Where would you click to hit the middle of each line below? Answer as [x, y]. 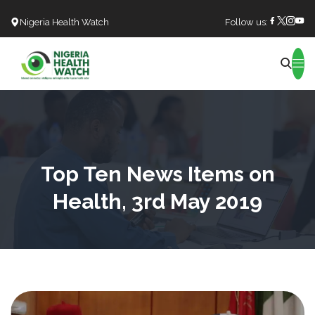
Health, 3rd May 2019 [157, 201]
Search [144, 71]
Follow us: [246, 22]
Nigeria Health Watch [64, 22]
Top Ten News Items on [157, 174]
